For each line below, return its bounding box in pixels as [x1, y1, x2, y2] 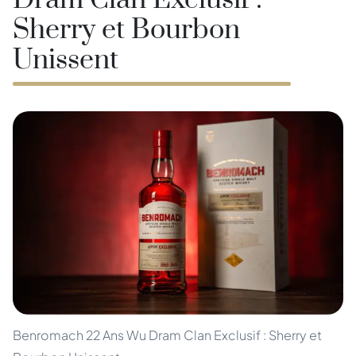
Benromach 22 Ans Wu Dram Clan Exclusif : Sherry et [13, 327, 322, 344]
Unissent [13, 43, 118, 78]
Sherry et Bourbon [13, 13, 240, 48]
